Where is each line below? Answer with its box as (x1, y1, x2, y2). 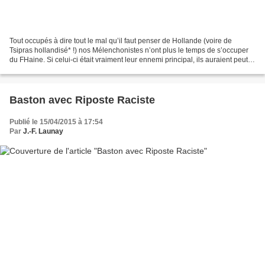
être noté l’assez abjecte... (9, 64, 93, 73)
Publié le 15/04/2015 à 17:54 (9, 117, 103, 126)
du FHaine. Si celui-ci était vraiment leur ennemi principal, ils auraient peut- (9, 55, 250, 64)
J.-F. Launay (23, 127, 63, 135)
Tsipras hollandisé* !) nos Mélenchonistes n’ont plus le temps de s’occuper (9, 46, 248, 54)
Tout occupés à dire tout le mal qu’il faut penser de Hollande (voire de (9, 36, 232, 45)
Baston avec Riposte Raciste (9, 93, 155, 106)
